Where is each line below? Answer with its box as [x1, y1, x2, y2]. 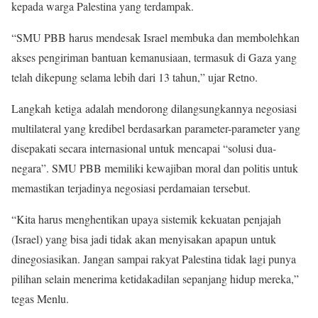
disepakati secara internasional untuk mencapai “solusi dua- [11, 140, 276, 155]
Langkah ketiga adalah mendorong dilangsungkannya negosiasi [11, 100, 297, 116]
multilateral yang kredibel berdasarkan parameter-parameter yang [11, 120, 300, 136]
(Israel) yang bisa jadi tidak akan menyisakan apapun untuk [11, 231, 276, 246]
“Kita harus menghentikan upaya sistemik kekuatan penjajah [11, 211, 281, 226]
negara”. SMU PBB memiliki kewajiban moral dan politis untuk [11, 160, 298, 175]
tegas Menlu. [11, 290, 69, 306]
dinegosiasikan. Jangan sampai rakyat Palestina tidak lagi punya [11, 251, 296, 266]
